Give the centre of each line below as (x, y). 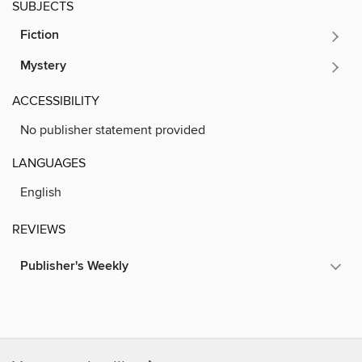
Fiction (40, 35)
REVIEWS (39, 229)
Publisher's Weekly (74, 266)
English (41, 192)
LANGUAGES (49, 163)
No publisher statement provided (113, 130)
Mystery (43, 65)
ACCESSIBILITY (56, 101)
